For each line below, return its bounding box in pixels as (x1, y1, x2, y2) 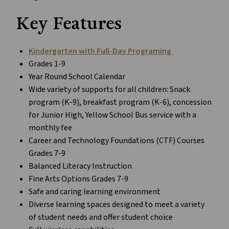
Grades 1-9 (29, 58, 65, 70)
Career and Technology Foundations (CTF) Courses (29, 135, 204, 147)
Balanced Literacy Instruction (29, 161, 132, 172)
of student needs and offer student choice (29, 212, 173, 223)
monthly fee (29, 122, 72, 134)
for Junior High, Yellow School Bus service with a (29, 109, 196, 121)
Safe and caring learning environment (29, 186, 161, 198)
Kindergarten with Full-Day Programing (29, 45, 173, 57)
